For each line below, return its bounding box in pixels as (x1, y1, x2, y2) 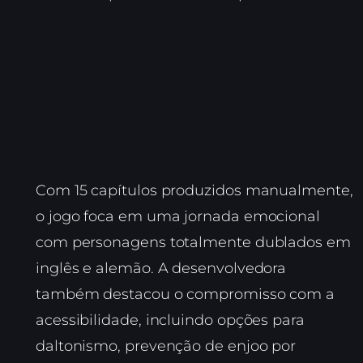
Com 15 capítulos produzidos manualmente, (36, 181, 353, 200)
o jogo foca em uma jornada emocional (36, 207, 320, 226)
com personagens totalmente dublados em (36, 233, 351, 252)
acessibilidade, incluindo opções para (36, 311, 305, 330)
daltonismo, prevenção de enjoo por (36, 337, 297, 356)
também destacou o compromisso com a (36, 285, 335, 304)
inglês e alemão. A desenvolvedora (36, 259, 287, 278)
